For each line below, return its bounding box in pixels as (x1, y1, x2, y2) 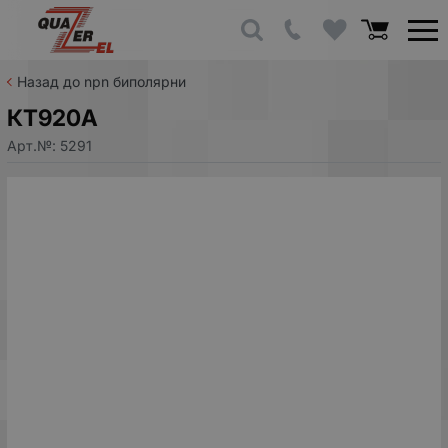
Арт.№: (7, 136, 60, 154)
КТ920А (7, 104, 98, 131)
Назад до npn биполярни (17, 73, 186, 90)
